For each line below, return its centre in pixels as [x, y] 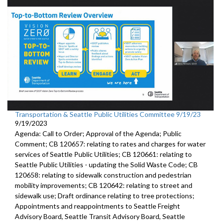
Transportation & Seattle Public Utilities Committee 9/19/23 [108, 114]
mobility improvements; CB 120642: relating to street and [104, 185]
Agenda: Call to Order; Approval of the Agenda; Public [98, 134]
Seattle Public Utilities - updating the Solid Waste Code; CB [106, 165]
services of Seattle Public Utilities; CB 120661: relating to [103, 154]
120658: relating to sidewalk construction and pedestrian [103, 175]
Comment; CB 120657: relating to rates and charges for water [110, 144]
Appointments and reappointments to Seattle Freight [97, 206]
